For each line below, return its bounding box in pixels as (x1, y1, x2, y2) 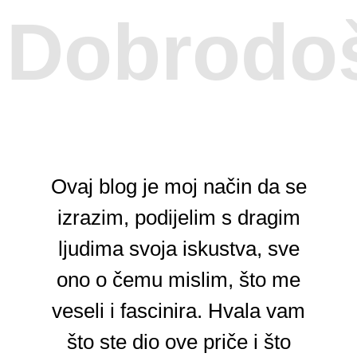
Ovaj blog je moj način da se (50, 174, 307, 198)
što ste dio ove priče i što (66, 329, 291, 354)
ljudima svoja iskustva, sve (57, 236, 300, 261)
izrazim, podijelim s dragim (57, 205, 300, 229)
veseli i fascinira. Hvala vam (52, 298, 305, 323)
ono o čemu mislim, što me (57, 267, 300, 292)
